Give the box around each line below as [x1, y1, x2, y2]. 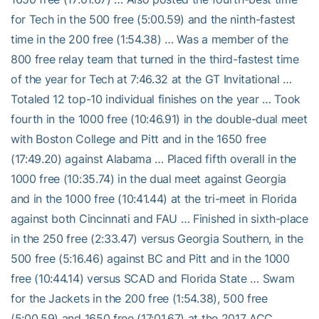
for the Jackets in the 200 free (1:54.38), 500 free [11, 291, 268, 305]
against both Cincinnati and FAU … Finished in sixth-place [11, 211, 308, 226]
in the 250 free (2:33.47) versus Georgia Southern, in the [11, 231, 303, 246]
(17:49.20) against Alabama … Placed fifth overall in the [11, 151, 297, 166]
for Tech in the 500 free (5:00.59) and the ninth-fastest [11, 11, 296, 26]
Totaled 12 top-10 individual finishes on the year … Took [11, 91, 301, 106]
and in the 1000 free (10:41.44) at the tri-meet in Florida [11, 191, 297, 206]
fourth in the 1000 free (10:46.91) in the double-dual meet [11, 111, 308, 126]
